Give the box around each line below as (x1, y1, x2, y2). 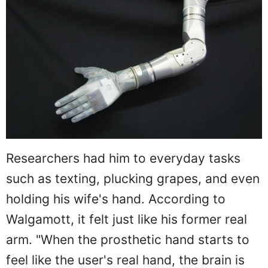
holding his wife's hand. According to (6, 191, 226, 207)
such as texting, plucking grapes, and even (6, 171, 260, 187)
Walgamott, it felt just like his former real (6, 212, 247, 227)
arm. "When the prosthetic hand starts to (6, 232, 249, 248)
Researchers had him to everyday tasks (6, 151, 240, 166)
